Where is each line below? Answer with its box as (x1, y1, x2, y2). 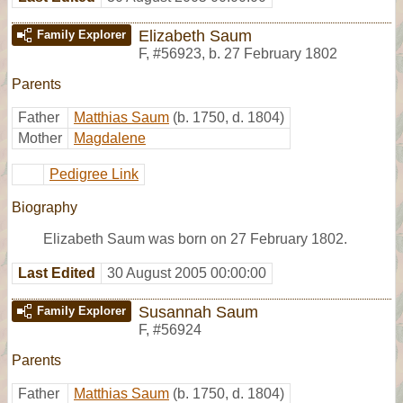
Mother (18, 130, 62, 146)
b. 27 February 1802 (209, 45, 337, 61)
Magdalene (74, 130, 146, 146)
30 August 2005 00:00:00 (107, 264, 266, 281)
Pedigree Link (49, 166, 139, 182)
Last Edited (18, 264, 95, 281)
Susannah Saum (139, 301, 258, 321)
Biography (12, 199, 77, 215)
